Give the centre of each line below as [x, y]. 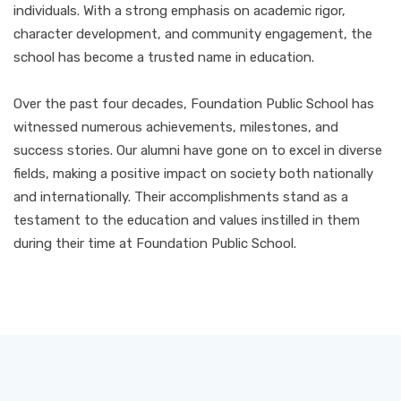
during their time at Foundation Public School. [155, 244]
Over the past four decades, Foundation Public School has [194, 104]
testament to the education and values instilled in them [187, 221]
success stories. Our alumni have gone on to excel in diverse [198, 151]
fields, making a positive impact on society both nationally [193, 174]
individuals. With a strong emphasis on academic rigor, [179, 11]
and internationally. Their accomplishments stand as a [181, 197]
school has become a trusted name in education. [164, 58]
